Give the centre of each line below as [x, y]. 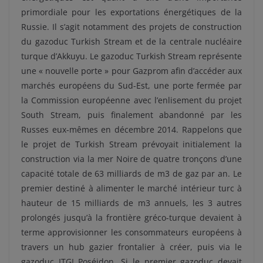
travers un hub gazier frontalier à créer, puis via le [131, 247]
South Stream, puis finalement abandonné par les [131, 114]
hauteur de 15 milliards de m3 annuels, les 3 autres [131, 203]
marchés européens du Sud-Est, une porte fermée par [131, 85]
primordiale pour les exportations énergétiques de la [131, 12]
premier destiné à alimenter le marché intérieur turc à [131, 188]
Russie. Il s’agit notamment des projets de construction [131, 26]
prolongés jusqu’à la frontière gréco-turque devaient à [131, 217]
